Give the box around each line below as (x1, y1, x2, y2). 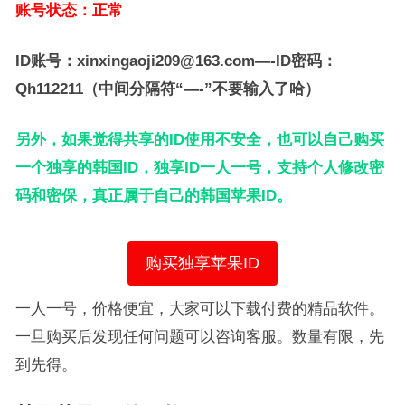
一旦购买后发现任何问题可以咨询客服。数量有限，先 (14, 328, 384, 344)
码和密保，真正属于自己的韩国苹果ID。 (14, 187, 292, 203)
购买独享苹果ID (145, 254, 259, 272)
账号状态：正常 (14, 2, 123, 18)
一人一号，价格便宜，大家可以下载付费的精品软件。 (14, 300, 384, 316)
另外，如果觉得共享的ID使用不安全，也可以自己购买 (14, 131, 384, 147)
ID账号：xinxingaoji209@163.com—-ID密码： (14, 52, 337, 69)
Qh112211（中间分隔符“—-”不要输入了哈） (14, 80, 320, 97)
